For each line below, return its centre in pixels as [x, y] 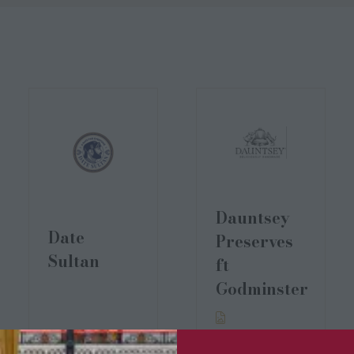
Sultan [74, 261]
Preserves [254, 241]
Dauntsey [253, 217]
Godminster [262, 288]
